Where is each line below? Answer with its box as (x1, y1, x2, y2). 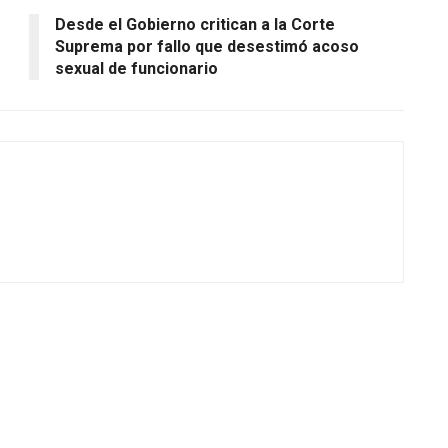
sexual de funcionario (55, 58, 218, 78)
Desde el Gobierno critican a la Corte (55, 14, 335, 34)
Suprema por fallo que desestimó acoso (55, 36, 359, 56)
